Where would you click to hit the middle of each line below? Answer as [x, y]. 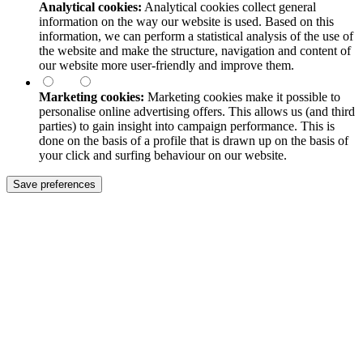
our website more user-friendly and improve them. [167, 66]
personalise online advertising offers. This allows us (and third [197, 112]
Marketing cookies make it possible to [242, 97]
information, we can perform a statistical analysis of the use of [196, 36]
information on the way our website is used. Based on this [186, 22]
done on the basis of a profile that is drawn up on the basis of [194, 141]
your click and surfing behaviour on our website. [163, 156]
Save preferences [54, 185]
